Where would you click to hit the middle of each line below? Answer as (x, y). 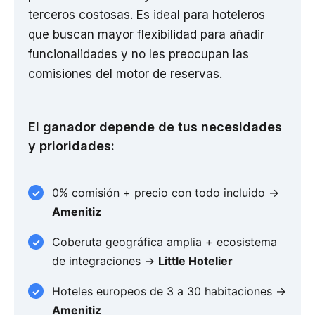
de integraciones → (105, 261)
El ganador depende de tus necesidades (155, 127)
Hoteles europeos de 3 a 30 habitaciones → (169, 291)
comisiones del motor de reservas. (125, 74)
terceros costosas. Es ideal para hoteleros (147, 15)
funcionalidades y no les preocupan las (139, 54)
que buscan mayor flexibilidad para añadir (146, 35)
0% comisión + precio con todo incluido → (166, 193)
